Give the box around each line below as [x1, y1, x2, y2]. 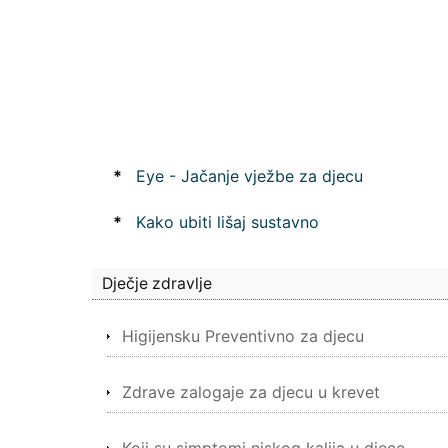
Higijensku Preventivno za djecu [122, 326, 364, 346]
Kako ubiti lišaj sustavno [136, 212, 319, 232]
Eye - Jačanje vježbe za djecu [136, 166, 363, 186]
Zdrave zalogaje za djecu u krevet [122, 382, 380, 402]
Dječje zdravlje [102, 274, 212, 293]
